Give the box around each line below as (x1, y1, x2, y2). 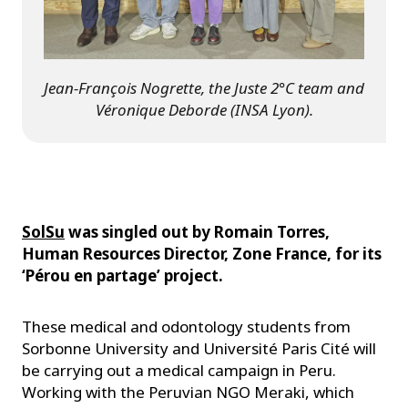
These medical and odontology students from (22, 316, 351, 338)
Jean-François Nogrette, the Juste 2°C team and (44, 77, 364, 99)
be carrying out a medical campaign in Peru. (22, 360, 336, 382)
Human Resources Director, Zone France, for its (22, 243, 382, 265)
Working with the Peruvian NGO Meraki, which (22, 382, 354, 403)
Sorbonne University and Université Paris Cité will (22, 338, 376, 360)
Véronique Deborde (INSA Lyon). (95, 99, 313, 121)
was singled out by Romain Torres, (65, 221, 330, 243)
